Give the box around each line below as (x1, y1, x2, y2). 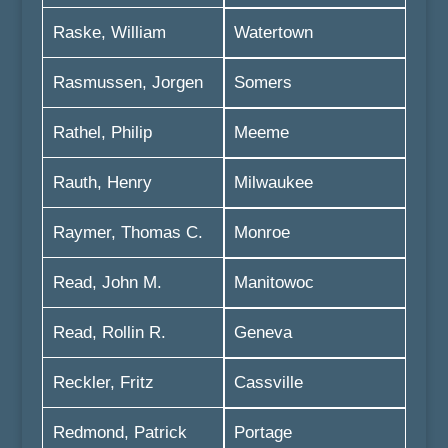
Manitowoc (233, 273, 314, 292)
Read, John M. (52, 273, 162, 292)
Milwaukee (233, 173, 313, 192)
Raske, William (52, 23, 166, 42)
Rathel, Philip (52, 123, 152, 142)
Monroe (233, 223, 290, 242)
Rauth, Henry (52, 173, 152, 192)
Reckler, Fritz (52, 373, 154, 392)
